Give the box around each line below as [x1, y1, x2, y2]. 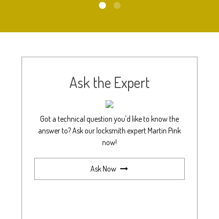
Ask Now [90, 164, 118, 174]
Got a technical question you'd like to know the [40, 114, 179, 124]
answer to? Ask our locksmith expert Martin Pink [38, 126, 181, 135]
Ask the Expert [69, 73, 150, 91]
